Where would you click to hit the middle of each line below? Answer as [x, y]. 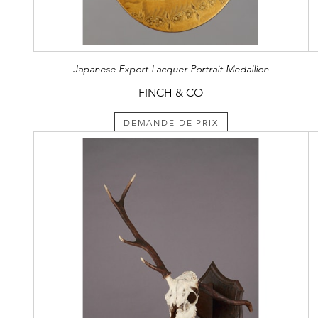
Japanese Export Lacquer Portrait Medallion [171, 68]
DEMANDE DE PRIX [171, 122]
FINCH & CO [171, 92]
